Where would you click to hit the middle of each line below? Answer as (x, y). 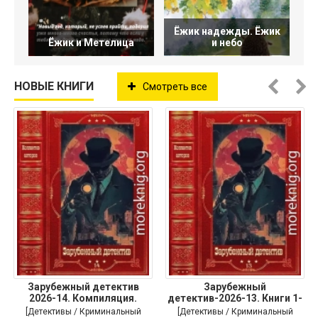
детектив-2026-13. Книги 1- (235, 298)
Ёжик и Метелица (91, 43)
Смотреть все (175, 87)
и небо (227, 43)
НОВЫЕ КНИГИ (54, 86)
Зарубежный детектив (83, 287)
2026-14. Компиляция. (83, 298)
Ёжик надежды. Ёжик (227, 31)
